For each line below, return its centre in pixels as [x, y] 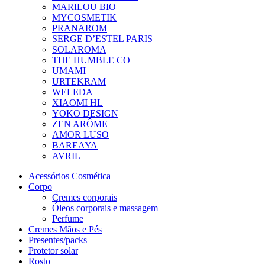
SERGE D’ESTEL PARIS [102, 39]
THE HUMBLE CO [91, 60]
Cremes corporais [85, 197]
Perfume [68, 219]
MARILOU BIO [84, 7]
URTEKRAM [79, 81]
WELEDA [72, 92]
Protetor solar [53, 251]
